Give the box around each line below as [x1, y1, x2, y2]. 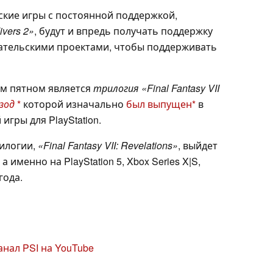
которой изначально [21, 97, 126, 112]
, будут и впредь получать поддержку [34, 24, 213, 38]
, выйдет [178, 138, 218, 153]
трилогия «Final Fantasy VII [91, 81, 219, 96]
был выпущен [126, 97, 192, 112]
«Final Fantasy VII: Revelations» [38, 138, 178, 153]
